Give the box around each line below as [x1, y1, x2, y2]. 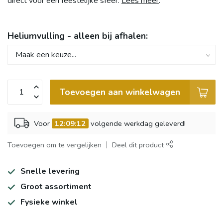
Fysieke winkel [20, 197, 78, 208]
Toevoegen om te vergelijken [7, 140, 102, 150]
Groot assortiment [20, 181, 92, 192]
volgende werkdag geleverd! [89, 118, 186, 128]
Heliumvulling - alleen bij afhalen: [7, 30, 148, 42]
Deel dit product [112, 140, 166, 150]
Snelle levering [20, 166, 80, 177]
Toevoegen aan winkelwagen [59, 86, 180, 98]
